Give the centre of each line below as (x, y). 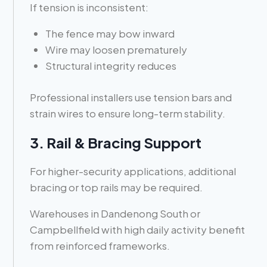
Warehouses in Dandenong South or (115, 213)
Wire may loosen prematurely (116, 50)
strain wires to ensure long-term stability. (128, 113)
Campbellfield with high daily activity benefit (138, 229)
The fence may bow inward (110, 34)
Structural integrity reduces (111, 66)
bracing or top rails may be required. (117, 187)
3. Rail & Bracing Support (116, 142)
